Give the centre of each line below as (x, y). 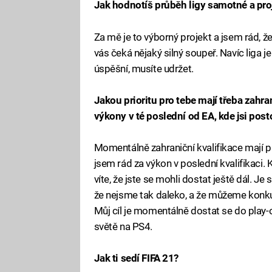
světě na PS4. (123, 226)
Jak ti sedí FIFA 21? (136, 258)
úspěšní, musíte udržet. (144, 68)
